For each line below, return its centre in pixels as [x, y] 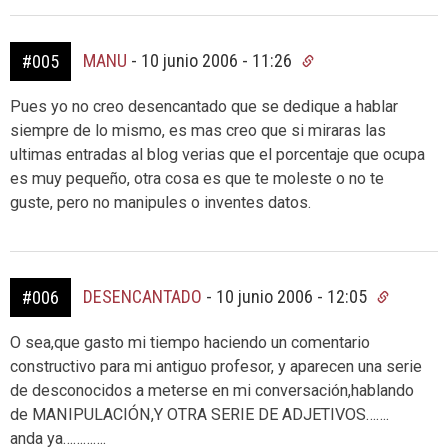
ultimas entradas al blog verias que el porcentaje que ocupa [217, 154]
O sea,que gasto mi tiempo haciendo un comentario [190, 342]
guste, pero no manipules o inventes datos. [160, 202]
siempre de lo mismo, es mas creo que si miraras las [198, 130]
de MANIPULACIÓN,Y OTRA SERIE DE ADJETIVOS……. [199, 414]
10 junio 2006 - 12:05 [293, 296]
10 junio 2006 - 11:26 [218, 60]
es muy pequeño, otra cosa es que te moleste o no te [197, 178]
